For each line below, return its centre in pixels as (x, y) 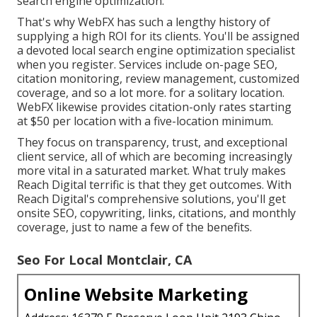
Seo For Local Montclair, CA (104, 259)
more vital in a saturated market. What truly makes (151, 170)
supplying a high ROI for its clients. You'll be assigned (158, 36)
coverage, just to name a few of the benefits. (134, 227)
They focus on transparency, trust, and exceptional (152, 142)
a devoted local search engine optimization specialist (156, 50)
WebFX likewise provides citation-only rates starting (154, 106)
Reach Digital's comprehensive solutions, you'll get (151, 198)
